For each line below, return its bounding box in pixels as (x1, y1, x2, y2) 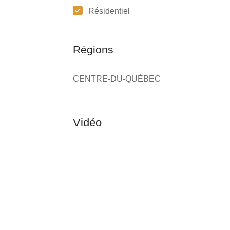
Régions (73, 44, 113, 55)
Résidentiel (88, 7, 130, 15)
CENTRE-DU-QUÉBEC (73, 74, 161, 83)
